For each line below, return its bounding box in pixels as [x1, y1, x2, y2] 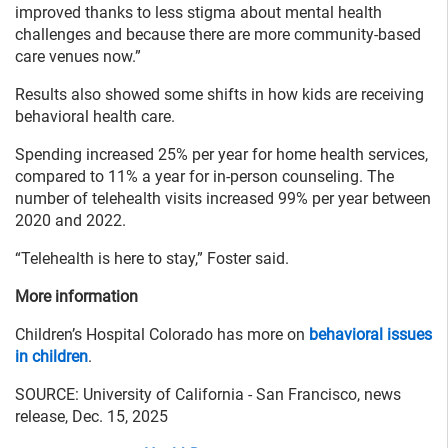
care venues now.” [15, 46, 141, 66]
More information [15, 286, 138, 306]
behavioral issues [309, 324, 432, 344]
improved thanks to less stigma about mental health [15, 2, 382, 22]
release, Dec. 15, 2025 [15, 406, 168, 426]
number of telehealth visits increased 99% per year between [15, 188, 431, 208]
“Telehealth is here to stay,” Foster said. [15, 248, 289, 268]
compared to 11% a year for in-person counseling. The [15, 166, 394, 186]
